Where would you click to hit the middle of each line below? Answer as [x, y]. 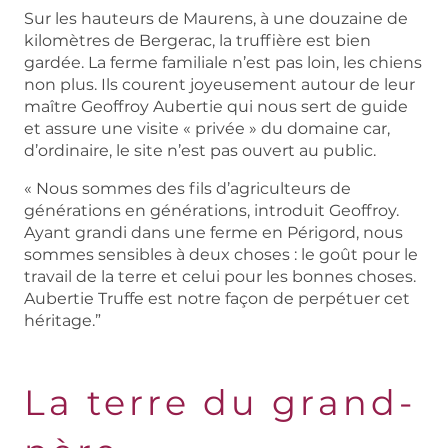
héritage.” [62, 320]
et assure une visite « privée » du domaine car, [207, 128]
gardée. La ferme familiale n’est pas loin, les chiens [223, 62]
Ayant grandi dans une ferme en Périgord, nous [213, 232]
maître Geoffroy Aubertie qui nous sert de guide [216, 106]
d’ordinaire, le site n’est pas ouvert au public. [200, 150]
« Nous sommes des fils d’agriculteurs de [187, 188]
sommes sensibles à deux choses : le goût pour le [221, 254]
